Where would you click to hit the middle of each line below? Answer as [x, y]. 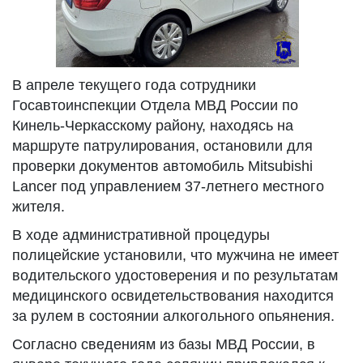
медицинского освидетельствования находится [173, 296]
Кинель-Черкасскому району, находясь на [153, 126]
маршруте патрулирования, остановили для [162, 146]
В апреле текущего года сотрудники [134, 85]
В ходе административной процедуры [141, 235]
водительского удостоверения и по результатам [175, 275]
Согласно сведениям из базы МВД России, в [164, 344]
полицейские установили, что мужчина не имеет [175, 255]
